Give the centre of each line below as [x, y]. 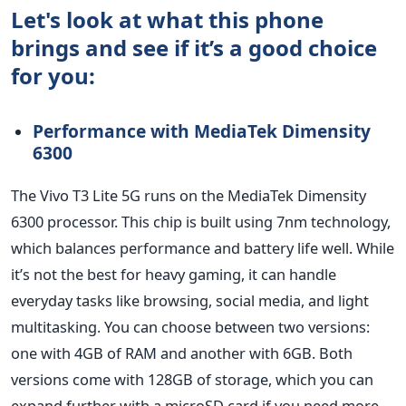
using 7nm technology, [311, 221]
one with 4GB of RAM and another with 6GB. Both [182, 353]
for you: [53, 75]
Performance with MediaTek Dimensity [202, 130]
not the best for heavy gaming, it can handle [183, 274]
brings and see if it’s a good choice [194, 47]
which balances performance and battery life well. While [203, 247]
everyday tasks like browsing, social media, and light [190, 300]
